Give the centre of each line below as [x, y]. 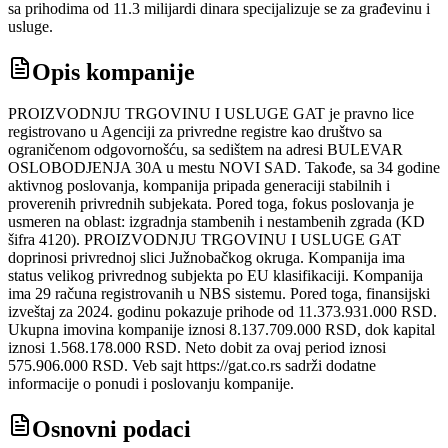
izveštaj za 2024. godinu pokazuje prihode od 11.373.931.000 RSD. [222, 312]
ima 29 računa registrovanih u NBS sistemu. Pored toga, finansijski [219, 294]
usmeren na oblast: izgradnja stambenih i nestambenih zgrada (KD [216, 222]
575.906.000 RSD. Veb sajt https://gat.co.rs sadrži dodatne [192, 366]
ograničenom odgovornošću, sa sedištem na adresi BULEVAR [205, 150]
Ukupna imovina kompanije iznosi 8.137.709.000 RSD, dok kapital [221, 330]
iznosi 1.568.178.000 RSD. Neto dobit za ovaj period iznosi [197, 348]
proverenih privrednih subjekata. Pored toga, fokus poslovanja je [211, 204]
